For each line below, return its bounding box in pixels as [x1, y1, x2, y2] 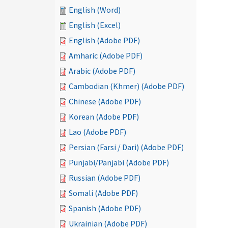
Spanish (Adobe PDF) [69, 203, 141, 213]
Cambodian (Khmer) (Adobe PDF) [69, 81, 184, 91]
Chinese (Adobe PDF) [69, 96, 141, 106]
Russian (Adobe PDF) [69, 173, 140, 183]
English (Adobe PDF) [69, 35, 140, 45]
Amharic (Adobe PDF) [69, 50, 142, 61]
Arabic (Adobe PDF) [69, 66, 135, 76]
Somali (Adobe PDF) [69, 188, 138, 198]
